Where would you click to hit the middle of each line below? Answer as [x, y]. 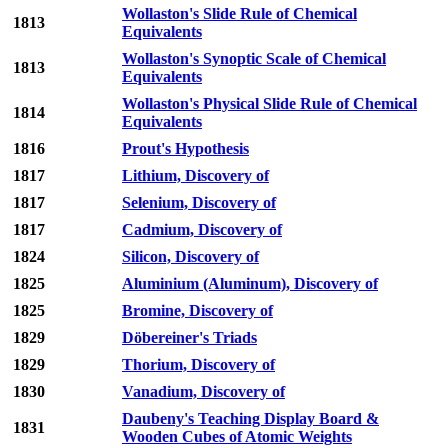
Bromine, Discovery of [197, 311]
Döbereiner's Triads [189, 338]
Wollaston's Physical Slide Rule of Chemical [269, 104]
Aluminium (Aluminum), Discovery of [250, 284]
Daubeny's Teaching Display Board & [250, 419]
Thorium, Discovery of [198, 365]
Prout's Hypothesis [185, 149]
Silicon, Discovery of [190, 257]
